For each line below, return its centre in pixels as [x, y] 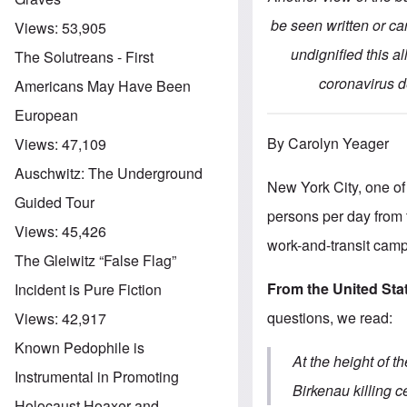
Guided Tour [55, 202]
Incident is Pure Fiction [88, 289]
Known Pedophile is [79, 347]
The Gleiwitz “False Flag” [95, 260]
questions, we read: [330, 318]
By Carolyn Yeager [328, 144]
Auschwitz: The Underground [109, 173]
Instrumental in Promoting [97, 376]
